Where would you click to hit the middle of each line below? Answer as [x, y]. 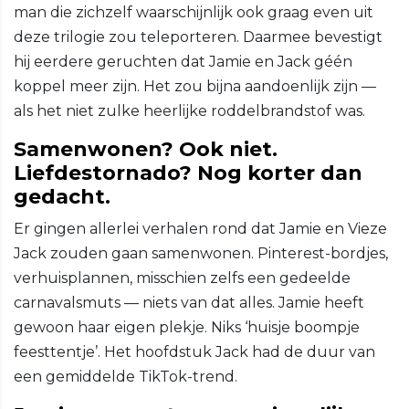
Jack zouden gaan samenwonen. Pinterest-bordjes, [201, 254]
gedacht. [62, 197]
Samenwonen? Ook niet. [146, 150]
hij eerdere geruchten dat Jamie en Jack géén [183, 62]
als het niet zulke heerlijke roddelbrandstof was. [189, 111]
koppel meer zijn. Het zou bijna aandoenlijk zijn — [195, 87]
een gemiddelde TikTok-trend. [126, 377]
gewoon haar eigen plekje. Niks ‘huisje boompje [187, 328]
